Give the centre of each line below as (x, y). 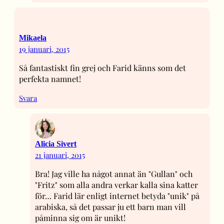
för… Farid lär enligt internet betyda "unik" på (117, 195)
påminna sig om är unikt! (80, 217)
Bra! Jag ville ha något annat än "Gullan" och (114, 173)
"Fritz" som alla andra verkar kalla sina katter (116, 184)
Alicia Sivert (56, 143)
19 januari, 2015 (44, 49)
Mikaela (33, 37)
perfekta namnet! (50, 78)
